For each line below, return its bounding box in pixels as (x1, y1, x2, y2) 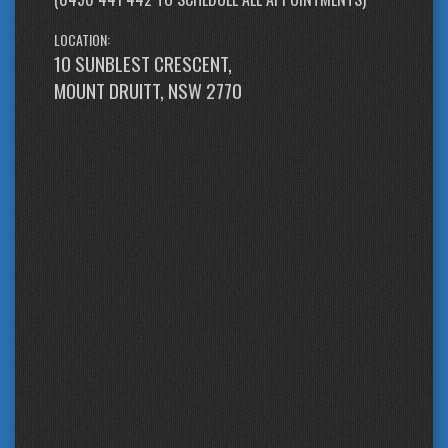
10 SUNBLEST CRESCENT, (54, 48, 232, 77)
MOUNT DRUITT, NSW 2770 (54, 75, 242, 104)
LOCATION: (54, 28, 110, 50)
